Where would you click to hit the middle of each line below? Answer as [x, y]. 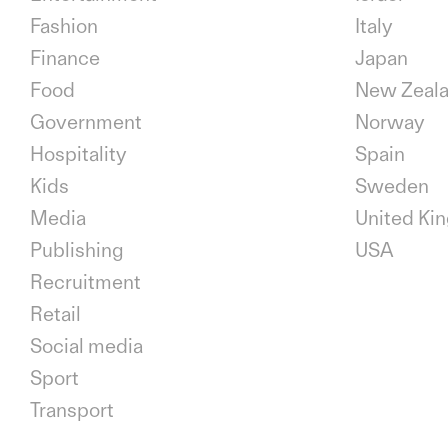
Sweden [392, 186]
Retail [55, 314]
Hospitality [78, 154]
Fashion [64, 26]
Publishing [77, 250]
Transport [72, 410]
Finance [65, 58]
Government [86, 122]
